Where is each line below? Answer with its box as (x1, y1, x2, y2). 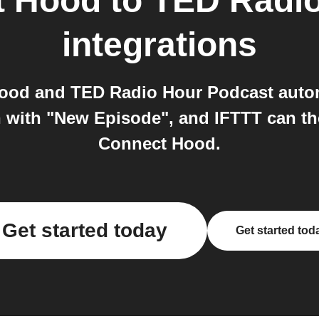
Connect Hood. (98, 134, 221, 154)
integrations (62, 26, 257, 64)
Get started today (2, 219, 167, 242)
